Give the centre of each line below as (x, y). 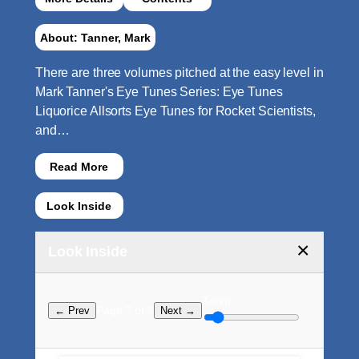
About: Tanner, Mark (95, 37)
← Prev (72, 311)
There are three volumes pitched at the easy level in (179, 73)
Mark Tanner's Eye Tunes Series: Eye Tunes (159, 92)
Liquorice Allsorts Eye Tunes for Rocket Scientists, (175, 111)
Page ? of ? (125, 311)
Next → (177, 311)
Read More (79, 166)
